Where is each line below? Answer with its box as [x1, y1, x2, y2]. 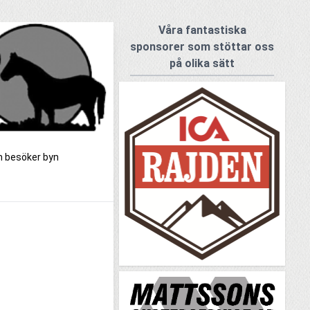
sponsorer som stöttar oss [130, 40, 274, 53]
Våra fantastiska [158, 24, 246, 37]
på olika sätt [170, 57, 235, 70]
